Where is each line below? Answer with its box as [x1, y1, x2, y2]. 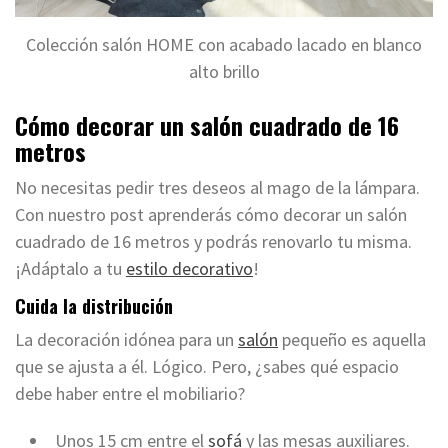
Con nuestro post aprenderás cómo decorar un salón [15, 203, 407, 227]
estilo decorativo [126, 257, 253, 281]
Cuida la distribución [15, 293, 173, 320]
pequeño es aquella [278, 328, 426, 352]
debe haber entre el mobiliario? [15, 382, 245, 406]
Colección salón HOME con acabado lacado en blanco [26, 33, 422, 57]
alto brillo [188, 60, 260, 84]
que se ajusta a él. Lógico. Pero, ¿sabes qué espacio [15, 355, 399, 379]
